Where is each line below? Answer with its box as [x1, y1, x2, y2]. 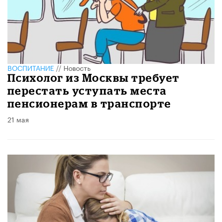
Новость [63, 62, 91, 73]
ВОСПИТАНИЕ [7, 62, 54, 73]
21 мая [7, 113, 29, 124]
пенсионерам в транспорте [7, 97, 171, 110]
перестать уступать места [7, 84, 167, 97]
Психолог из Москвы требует [7, 71, 180, 84]
